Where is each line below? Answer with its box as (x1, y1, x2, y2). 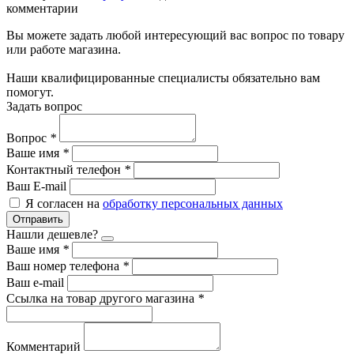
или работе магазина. (6, 42, 121, 56)
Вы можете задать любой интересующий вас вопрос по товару (6, 28, 345, 42)
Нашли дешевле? (6, 227, 98, 241)
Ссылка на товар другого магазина (6, 291, 198, 305)
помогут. (6, 85, 54, 99)
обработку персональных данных (103, 196, 283, 210)
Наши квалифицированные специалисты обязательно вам (6, 70, 320, 85)
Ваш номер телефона (6, 258, 122, 273)
